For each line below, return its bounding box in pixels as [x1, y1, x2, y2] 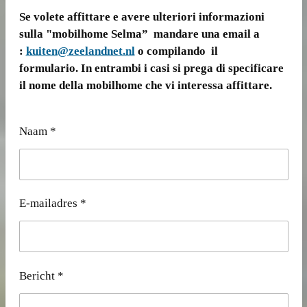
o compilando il [134, 44, 218, 58]
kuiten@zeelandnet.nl [25, 44, 135, 58]
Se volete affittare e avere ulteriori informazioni [19, 10, 265, 23]
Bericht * [19, 269, 64, 282]
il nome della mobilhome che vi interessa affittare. [19, 78, 272, 92]
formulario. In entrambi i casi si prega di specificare [19, 61, 284, 75]
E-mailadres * [19, 197, 86, 210]
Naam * [19, 125, 56, 138]
